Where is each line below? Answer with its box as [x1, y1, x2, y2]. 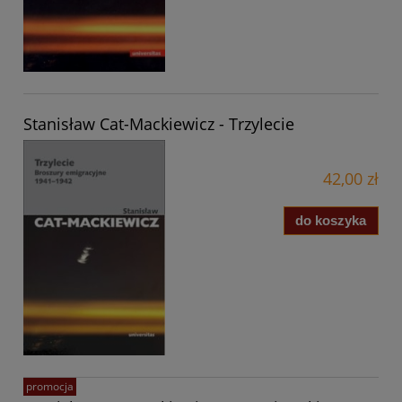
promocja [26, 379, 74, 395]
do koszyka [295, 213, 367, 229]
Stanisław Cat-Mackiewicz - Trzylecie [23, 112, 294, 135]
